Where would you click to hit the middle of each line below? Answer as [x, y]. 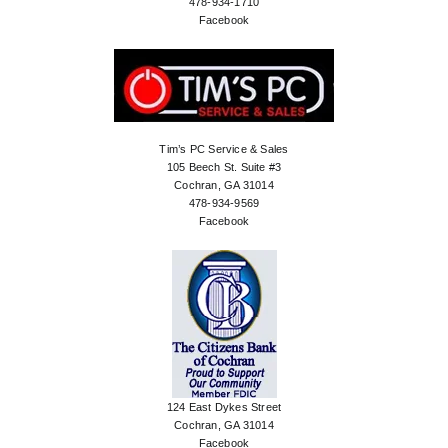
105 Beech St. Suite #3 [224, 167]
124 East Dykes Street [224, 407]
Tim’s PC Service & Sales [224, 149]
